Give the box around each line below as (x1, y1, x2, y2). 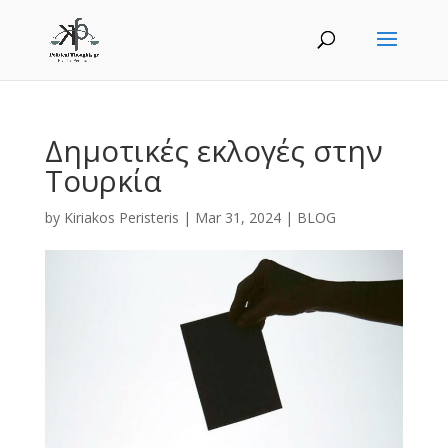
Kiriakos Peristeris (63, 208, 179, 227)
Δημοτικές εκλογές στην (44, 130, 383, 171)
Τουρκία (44, 160, 162, 201)
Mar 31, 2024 (194, 208, 281, 227)
